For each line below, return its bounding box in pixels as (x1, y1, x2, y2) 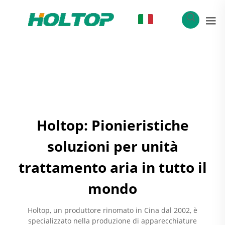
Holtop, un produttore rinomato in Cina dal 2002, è (28, 205, 197, 215)
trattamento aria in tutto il (18, 158, 207, 177)
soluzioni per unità (47, 137, 178, 156)
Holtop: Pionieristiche (36, 116, 189, 135)
